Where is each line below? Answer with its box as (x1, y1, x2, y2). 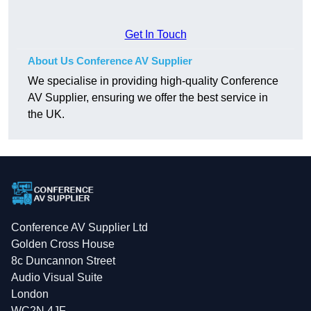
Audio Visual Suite (11, 271, 103, 284)
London (11, 288, 49, 301)
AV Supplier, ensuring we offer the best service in (28, 92, 268, 104)
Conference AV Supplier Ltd (11, 221, 148, 234)
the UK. (28, 108, 65, 121)
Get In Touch (124, 28, 187, 41)
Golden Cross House (11, 238, 115, 251)
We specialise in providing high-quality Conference (28, 75, 278, 87)
